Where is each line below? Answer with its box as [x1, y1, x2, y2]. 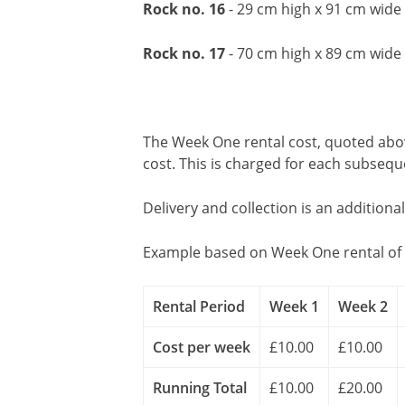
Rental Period [153, 297, 245, 316]
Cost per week [153, 337, 250, 357]
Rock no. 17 [143, 43, 225, 63]
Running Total [153, 378, 247, 398]
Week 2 [338, 297, 388, 316]
